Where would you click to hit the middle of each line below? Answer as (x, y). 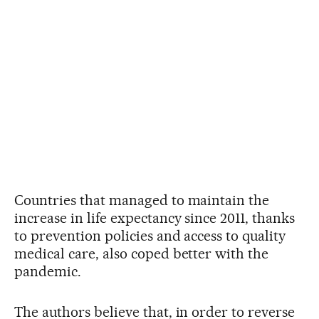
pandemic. (48, 271)
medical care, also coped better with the (142, 253)
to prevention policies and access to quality (150, 235)
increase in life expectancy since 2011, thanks (155, 218)
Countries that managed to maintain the (142, 200)
